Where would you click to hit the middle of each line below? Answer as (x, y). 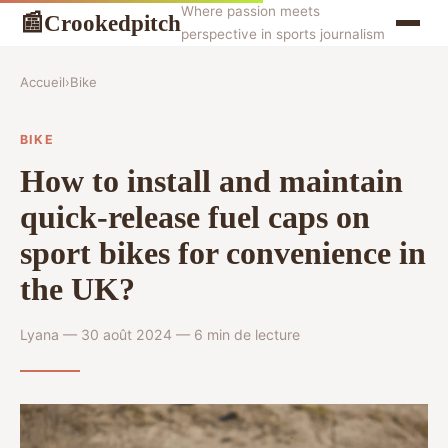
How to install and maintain (211, 180)
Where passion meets (250, 11)
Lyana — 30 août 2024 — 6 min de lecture (160, 334)
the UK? (77, 288)
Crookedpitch (112, 22)
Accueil (42, 82)
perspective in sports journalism (283, 34)
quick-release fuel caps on (195, 216)
